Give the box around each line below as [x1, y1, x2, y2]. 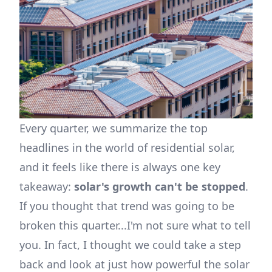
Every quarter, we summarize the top [19, 121, 208, 135]
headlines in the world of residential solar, [19, 140, 235, 155]
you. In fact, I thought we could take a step [19, 237, 241, 252]
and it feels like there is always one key [19, 160, 220, 174]
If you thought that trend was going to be [19, 199, 234, 213]
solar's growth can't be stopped [74, 179, 245, 194]
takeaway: [19, 179, 74, 194]
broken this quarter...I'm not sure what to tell [19, 218, 251, 233]
